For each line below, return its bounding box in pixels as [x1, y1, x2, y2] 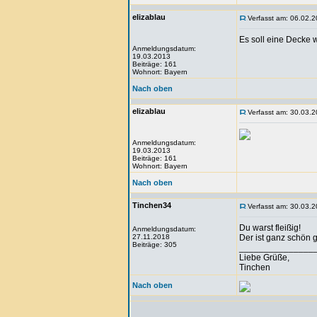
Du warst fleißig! [239, 223, 301, 233]
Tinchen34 [132, 201, 171, 209]
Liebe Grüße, [239, 253, 289, 263]
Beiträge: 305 [132, 241, 177, 248]
